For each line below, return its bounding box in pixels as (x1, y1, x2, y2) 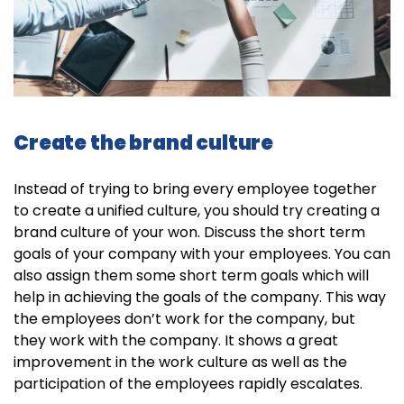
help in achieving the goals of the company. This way (14, 287, 386, 308)
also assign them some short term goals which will (14, 265, 369, 287)
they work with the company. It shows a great (14, 330, 338, 352)
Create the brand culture (14, 129, 274, 158)
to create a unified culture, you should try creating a (14, 200, 380, 222)
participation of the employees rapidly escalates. (14, 373, 363, 395)
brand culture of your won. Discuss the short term (14, 222, 365, 243)
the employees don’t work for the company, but (14, 308, 355, 330)
